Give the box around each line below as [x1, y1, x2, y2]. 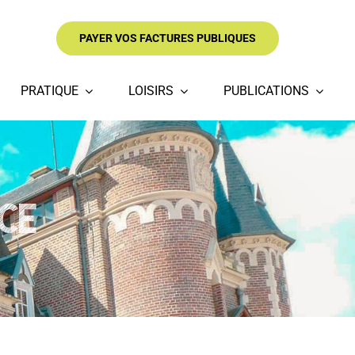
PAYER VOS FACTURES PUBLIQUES [79, 31, 257, 44]
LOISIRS [128, 83, 174, 99]
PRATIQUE [21, 83, 79, 99]
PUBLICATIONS [223, 83, 310, 99]
